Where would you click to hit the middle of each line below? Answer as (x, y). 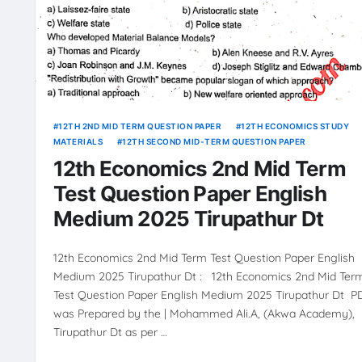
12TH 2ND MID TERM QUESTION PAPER (140, 126)
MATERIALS (78, 141)
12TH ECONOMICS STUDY (295, 126)
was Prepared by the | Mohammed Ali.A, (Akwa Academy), (204, 313)
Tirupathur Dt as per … (110, 332)
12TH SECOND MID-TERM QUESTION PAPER (214, 141)
